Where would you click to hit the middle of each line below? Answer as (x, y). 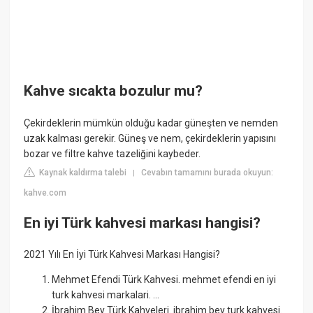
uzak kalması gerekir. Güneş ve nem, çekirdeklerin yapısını (150, 138)
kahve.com (45, 192)
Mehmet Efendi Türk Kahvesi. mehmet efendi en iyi (164, 280)
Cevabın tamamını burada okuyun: (208, 172)
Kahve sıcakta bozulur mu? (114, 91)
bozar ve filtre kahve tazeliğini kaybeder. (112, 153)
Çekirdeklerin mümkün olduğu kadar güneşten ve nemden (151, 123)
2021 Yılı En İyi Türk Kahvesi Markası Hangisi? (122, 255)
